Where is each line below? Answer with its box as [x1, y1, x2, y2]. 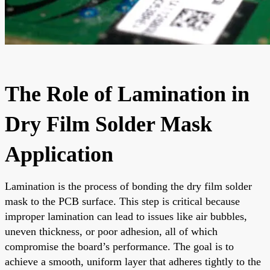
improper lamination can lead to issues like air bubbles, [5, 210, 247, 222]
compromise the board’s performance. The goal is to [5, 240, 234, 253]
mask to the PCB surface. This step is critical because [5, 195, 240, 207]
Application [5, 142, 113, 166]
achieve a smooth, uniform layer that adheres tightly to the [5, 255, 261, 268]
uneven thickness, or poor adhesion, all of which [5, 225, 218, 237]
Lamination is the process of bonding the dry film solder [5, 180, 252, 192]
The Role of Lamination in [5, 81, 250, 106]
